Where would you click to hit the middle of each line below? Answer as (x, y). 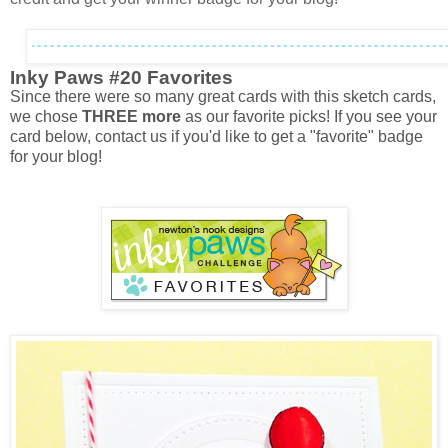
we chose (46, 117)
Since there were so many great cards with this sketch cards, (223, 97)
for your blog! (56, 157)
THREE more (131, 117)
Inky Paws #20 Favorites (121, 78)
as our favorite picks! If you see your (309, 117)
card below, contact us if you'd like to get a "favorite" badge (216, 137)
